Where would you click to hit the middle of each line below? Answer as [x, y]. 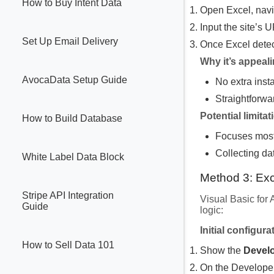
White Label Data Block [73, 157]
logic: [212, 210]
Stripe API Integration [68, 196]
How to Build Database [72, 119]
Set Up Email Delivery [70, 42]
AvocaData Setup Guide [75, 80]
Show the [222, 250]
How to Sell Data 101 [68, 245]
